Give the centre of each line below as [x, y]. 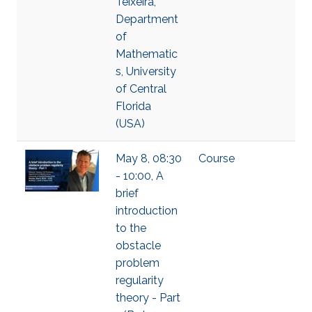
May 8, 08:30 [149, 158]
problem [138, 263]
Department [147, 19]
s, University [146, 71]
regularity [140, 280]
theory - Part [148, 298]
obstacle [138, 245]
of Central [141, 89]
